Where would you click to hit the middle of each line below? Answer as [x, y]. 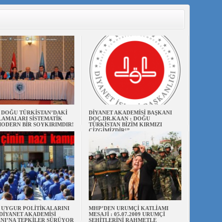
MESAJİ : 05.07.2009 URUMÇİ [127, 214]
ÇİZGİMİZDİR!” [109, 130]
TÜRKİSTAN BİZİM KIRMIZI [125, 124]
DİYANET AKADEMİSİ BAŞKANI [130, 112]
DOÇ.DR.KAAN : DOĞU [119, 118]
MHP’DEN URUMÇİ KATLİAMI [128, 208]
